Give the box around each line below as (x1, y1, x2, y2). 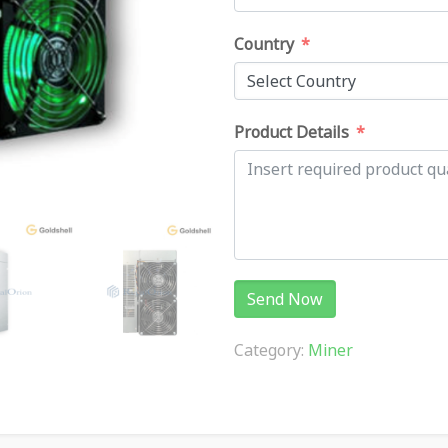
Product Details (234, 121, 349, 143)
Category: (234, 339, 308, 361)
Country (234, 33, 294, 55)
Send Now (247, 288, 323, 310)
